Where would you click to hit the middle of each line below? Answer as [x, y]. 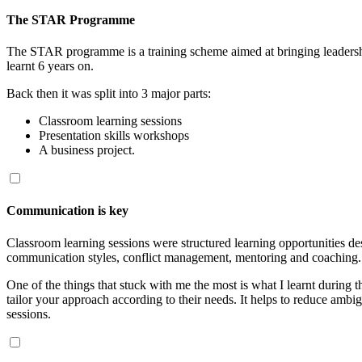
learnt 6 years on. [50, 66]
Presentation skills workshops [114, 136]
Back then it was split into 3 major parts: [109, 94]
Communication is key [67, 211]
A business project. [87, 150]
